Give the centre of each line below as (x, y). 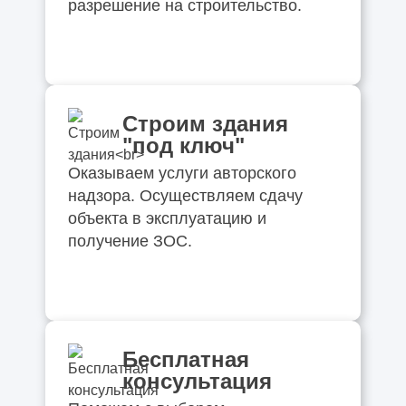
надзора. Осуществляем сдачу (185, 195)
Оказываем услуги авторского (182, 173)
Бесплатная (185, 359)
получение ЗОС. (130, 241)
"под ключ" (183, 145)
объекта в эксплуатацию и (167, 218)
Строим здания (205, 123)
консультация (197, 381)
